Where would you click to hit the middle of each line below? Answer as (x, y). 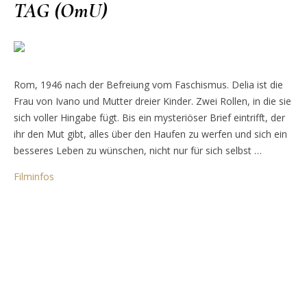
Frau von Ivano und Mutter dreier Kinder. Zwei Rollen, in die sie (152, 101)
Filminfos (34, 176)
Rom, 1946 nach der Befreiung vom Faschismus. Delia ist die (148, 84)
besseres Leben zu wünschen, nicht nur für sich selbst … (138, 150)
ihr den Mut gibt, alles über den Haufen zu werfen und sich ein (150, 134)
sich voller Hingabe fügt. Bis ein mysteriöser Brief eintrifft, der (149, 117)
